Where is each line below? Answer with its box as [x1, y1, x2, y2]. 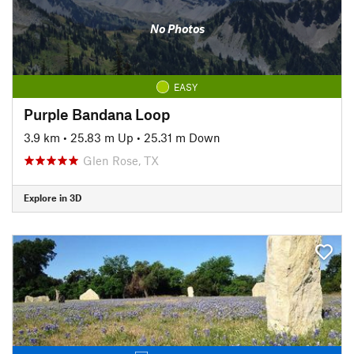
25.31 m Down [144, 130, 220, 145]
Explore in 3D [24, 192, 81, 203]
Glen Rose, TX [83, 153, 159, 168]
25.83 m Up [70, 130, 134, 145]
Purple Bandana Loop [24, 104, 170, 123]
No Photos [149, 21, 205, 36]
